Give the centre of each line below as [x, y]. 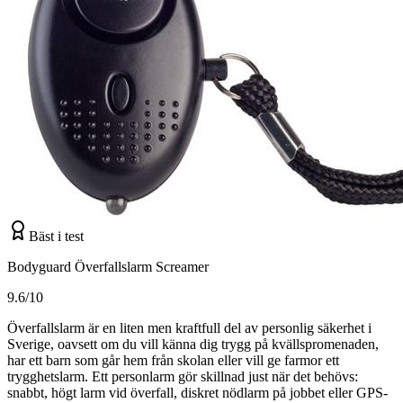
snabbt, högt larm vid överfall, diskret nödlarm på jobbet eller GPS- [197, 392]
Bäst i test [56, 236]
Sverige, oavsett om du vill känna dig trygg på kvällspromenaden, [193, 344]
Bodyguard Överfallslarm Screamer [108, 266]
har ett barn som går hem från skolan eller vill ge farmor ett [173, 360]
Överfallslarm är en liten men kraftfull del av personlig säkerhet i [189, 327]
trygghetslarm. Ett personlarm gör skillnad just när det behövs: [183, 376]
